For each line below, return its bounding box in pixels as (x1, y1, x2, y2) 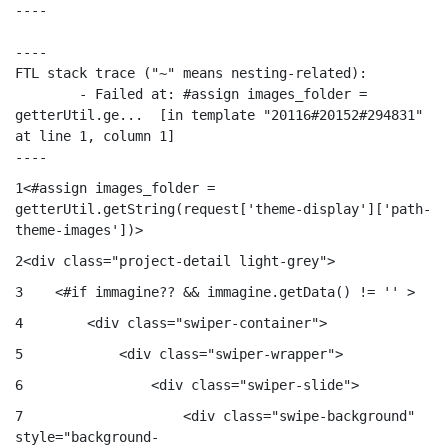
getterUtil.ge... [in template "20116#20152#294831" (15, 107, 423, 123)
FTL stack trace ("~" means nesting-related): (15, 65, 367, 81)
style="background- (15, 429, 159, 445)
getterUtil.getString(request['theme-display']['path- (15, 201, 431, 217)
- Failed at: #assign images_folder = (15, 86, 79, 102)
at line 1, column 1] (15, 128, 175, 144)
